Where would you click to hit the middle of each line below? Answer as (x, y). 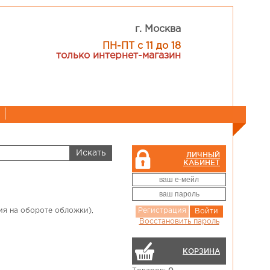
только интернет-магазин (119, 56)
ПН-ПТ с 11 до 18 (142, 46)
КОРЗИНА (201, 251)
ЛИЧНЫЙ (203, 155)
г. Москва (158, 29)
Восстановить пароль (179, 221)
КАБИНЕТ (202, 162)
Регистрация (162, 211)
